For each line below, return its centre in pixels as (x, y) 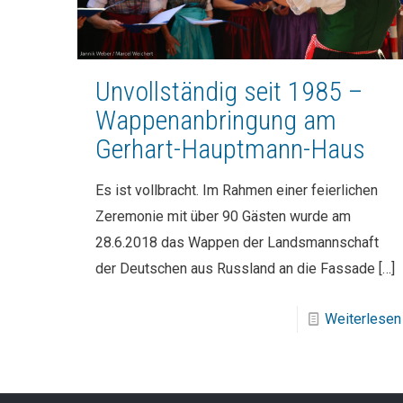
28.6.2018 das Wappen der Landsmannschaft (237, 243)
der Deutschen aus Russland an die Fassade (235, 269)
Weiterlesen (363, 319)
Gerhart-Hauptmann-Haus (230, 149)
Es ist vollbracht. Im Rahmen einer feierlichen (236, 191)
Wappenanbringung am (215, 121)
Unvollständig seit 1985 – (228, 92)
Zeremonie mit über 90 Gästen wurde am (223, 217)
